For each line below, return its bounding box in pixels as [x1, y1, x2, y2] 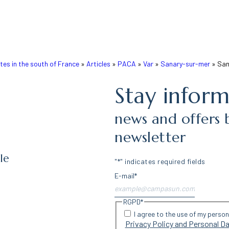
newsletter [114, 128, 186, 146]
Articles [86, 59, 110, 68]
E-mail [114, 171, 134, 180]
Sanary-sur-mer [160, 59, 210, 68]
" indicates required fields [120, 157, 205, 166]
